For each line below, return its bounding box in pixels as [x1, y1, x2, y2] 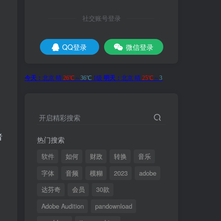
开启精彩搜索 [39, 112, 80, 123]
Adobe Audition [41, 201, 84, 211]
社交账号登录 [82, 13, 121, 23]
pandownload [95, 201, 132, 211]
